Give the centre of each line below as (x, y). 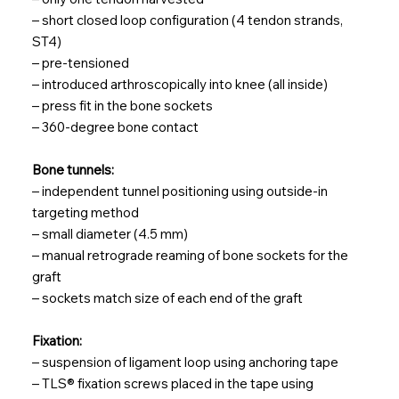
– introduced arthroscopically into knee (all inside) (179, 84)
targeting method (85, 212)
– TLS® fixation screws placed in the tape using (172, 383)
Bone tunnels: (73, 169)
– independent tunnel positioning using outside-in (179, 191)
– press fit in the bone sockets (122, 105)
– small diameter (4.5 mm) (110, 233)
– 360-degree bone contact (116, 126)
